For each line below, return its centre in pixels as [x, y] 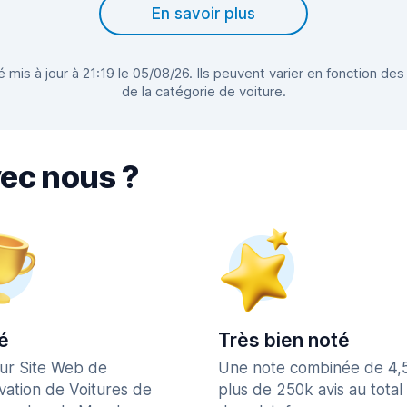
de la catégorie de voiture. [203, 91]
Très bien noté [284, 340]
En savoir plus [203, 14]
